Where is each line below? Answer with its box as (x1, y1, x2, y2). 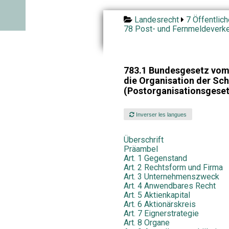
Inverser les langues (134, 111, 187, 118)
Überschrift (123, 135, 164, 145)
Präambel (123, 144, 158, 154)
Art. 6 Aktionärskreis (123, 199, 196, 210)
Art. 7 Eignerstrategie (123, 209, 199, 219)
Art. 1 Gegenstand (123, 153, 187, 164)
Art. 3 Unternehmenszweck (123, 172, 219, 182)
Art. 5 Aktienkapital (123, 190, 190, 200)
